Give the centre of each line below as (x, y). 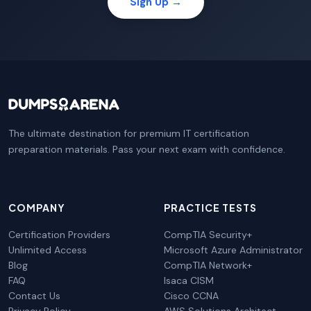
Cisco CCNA (191, 295)
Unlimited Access (48, 250)
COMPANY (37, 207)
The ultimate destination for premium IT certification (129, 133)
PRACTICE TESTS (210, 207)
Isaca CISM (189, 280)
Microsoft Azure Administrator (233, 250)
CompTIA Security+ (208, 234)
